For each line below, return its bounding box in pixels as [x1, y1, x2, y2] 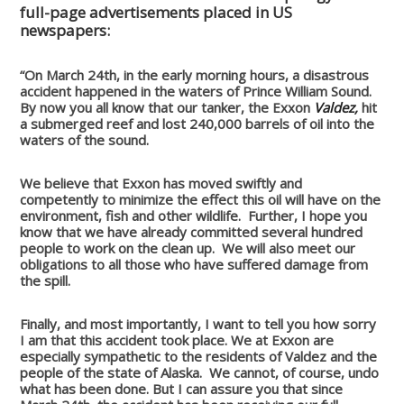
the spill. [20, 271, 71, 289]
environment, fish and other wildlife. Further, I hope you [20, 206, 368, 225]
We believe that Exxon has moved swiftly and [20, 173, 303, 192]
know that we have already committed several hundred [20, 222, 363, 241]
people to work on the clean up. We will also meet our [20, 238, 356, 257]
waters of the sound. [20, 130, 150, 149]
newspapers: [20, 19, 111, 41]
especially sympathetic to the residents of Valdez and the [20, 346, 378, 365]
